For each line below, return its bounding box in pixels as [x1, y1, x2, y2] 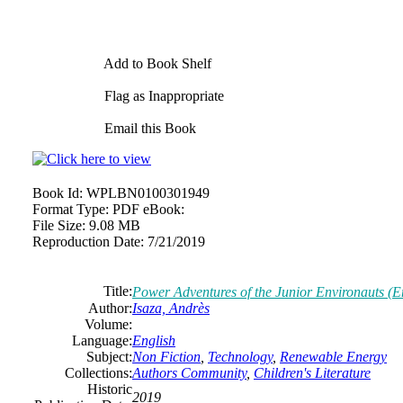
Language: [72, 333, 132, 348]
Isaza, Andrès [132, 300, 210, 316]
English [132, 333, 175, 348]
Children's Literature [254, 365, 371, 381]
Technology [208, 349, 273, 364]
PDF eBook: [112, 201, 184, 217]
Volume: [85, 317, 132, 332]
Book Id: [32, 185, 83, 201]
